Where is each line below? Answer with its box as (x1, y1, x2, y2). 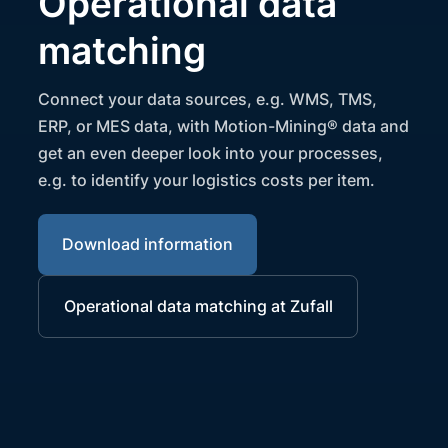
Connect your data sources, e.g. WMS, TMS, (38, 89, 378, 110)
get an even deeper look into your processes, (38, 143, 384, 164)
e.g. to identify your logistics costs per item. (38, 170, 376, 191)
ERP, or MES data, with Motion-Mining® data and (38, 116, 410, 137)
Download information (62, 234, 234, 255)
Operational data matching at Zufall (63, 295, 333, 316)
